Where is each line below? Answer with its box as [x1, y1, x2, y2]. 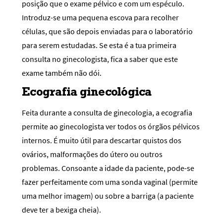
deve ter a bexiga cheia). [22, 204, 101, 215]
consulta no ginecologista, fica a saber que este [22, 54, 178, 64]
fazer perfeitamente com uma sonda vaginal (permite [22, 176, 198, 187]
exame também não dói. [22, 68, 102, 78]
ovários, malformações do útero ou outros [22, 149, 163, 159]
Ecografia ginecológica [22, 83, 152, 99]
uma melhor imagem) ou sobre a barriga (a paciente [22, 190, 194, 201]
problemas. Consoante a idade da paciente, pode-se [22, 163, 194, 173]
